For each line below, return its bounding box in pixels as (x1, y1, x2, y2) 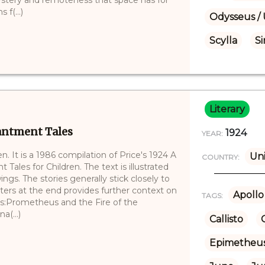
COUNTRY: (201, 152, 240, 161)
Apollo (232, 189, 264, 201)
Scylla (209, 34, 237, 46)
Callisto (209, 213, 243, 225)
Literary (209, 103, 245, 115)
